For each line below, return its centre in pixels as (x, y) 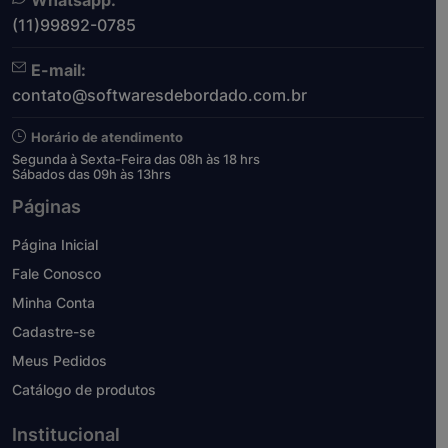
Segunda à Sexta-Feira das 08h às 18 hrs (136, 159)
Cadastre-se (53, 332)
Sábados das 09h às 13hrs (91, 174)
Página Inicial (55, 245)
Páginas (46, 207)
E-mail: (58, 70)
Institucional (66, 435)
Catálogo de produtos (84, 390)
